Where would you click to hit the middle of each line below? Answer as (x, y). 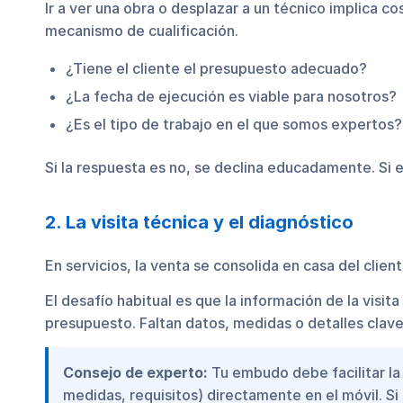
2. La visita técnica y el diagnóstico (199, 222)
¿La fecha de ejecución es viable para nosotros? (231, 96)
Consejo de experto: (135, 372)
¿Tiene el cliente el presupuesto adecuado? (216, 68)
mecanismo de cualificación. (142, 31)
